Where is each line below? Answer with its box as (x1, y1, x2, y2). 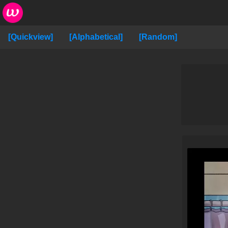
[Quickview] (8, 33, 53, 41)
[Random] (139, 33, 177, 41)
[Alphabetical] (69, 33, 123, 41)
